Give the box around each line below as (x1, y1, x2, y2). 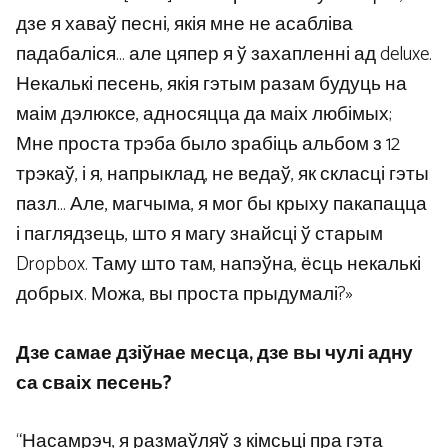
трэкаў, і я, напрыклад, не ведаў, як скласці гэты (16, 159, 429, 191)
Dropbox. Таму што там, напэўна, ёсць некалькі (16, 249, 421, 281)
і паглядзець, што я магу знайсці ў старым (16, 219, 383, 251)
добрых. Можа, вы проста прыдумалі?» (16, 279, 353, 311)
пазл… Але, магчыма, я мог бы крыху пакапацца (16, 189, 427, 221)
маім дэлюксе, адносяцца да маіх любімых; (16, 99, 392, 131)
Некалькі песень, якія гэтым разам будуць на (16, 69, 407, 101)
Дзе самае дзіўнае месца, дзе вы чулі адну (16, 337, 413, 369)
